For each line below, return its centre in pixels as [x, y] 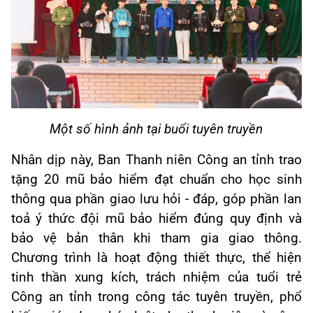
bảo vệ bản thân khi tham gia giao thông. [156, 239]
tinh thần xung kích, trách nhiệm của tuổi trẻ [156, 278]
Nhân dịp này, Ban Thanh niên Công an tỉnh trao [156, 160]
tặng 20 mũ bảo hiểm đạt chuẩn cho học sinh [156, 180]
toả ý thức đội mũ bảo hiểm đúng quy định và [156, 219]
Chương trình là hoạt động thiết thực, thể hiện [156, 258]
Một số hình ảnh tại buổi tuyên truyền [156, 130]
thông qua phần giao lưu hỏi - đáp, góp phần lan [156, 199]
